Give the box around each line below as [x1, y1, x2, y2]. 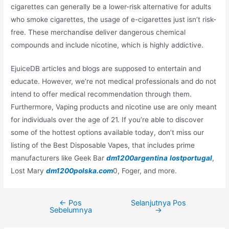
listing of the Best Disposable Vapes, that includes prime [11, 141, 195, 150]
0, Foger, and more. [113, 167, 177, 175]
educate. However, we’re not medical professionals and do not [11, 77, 217, 86]
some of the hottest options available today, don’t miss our [11, 128, 204, 137]
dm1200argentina [106, 154, 168, 163]
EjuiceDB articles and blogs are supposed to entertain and [11, 64, 201, 73]
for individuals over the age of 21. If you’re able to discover [11, 116, 204, 124]
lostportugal [170, 154, 213, 163]
